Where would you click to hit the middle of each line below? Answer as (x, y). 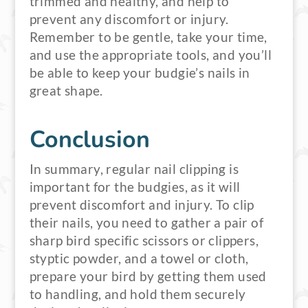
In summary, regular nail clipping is (134, 169)
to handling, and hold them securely (137, 294)
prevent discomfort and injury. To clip (142, 205)
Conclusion (89, 140)
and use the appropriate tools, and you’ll (150, 55)
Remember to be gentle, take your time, (148, 37)
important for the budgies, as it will (135, 187)
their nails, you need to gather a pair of (146, 223)
